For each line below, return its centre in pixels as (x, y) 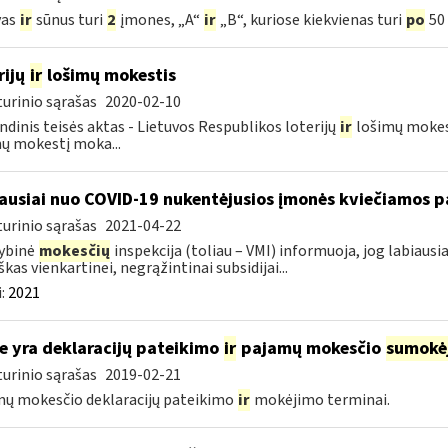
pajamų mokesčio (310, 348)
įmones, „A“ (159, 20)
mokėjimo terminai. (320, 400)
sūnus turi (69, 20)
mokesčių (74, 251)
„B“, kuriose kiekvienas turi (310, 20)
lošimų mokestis (109, 75)
